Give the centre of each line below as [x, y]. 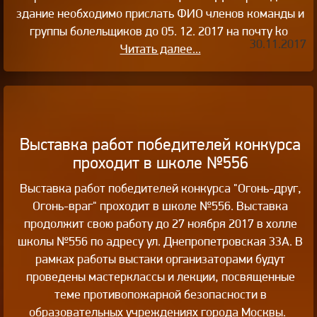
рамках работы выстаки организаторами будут [160, 258]
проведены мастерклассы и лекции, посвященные [160, 276]
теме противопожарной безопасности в [160, 294]
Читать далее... [160, 48]
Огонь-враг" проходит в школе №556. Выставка [160, 205]
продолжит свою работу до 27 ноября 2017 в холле [160, 223]
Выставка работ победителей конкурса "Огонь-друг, [160, 188]
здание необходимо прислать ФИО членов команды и [160, 13]
